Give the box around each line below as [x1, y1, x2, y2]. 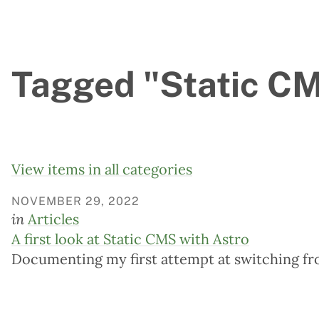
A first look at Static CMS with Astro [11, 230, 249, 249]
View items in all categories [11, 160, 192, 179]
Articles [28, 210, 79, 229]
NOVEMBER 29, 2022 [11, 194, 140, 209]
